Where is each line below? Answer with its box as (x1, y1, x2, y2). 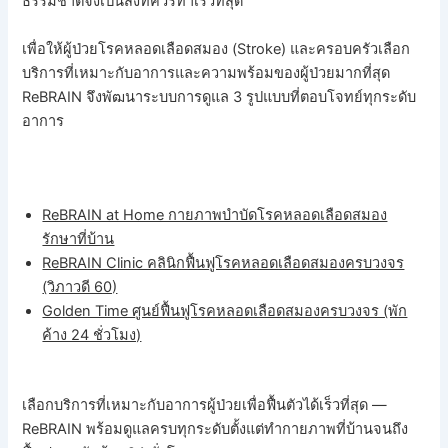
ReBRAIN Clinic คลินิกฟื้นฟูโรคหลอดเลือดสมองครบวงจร (42, 254, 405, 273)
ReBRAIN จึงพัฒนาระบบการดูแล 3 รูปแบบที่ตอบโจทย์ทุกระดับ (22, 87, 417, 106)
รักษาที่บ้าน (42, 230, 115, 249)
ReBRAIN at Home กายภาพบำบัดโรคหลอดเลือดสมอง (42, 206, 388, 225)
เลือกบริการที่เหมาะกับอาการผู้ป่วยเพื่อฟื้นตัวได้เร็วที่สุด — (22, 396, 388, 415)
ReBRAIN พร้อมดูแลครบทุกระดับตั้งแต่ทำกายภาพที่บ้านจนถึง (22, 420, 409, 439)
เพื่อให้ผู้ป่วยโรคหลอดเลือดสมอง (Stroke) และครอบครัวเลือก (22, 39, 411, 58)
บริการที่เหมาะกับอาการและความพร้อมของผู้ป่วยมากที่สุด (22, 63, 391, 82)
